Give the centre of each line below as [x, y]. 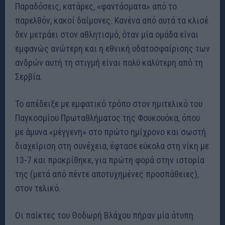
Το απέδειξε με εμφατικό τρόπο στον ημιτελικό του [109, 104]
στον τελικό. [38, 188]
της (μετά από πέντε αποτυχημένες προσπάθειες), [107, 174]
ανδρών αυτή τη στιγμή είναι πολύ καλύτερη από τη [109, 63]
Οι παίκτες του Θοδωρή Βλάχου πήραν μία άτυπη [104, 215]
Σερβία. [29, 77]
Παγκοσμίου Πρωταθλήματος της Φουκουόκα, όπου [107, 118]
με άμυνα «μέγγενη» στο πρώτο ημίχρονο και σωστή [110, 132]
